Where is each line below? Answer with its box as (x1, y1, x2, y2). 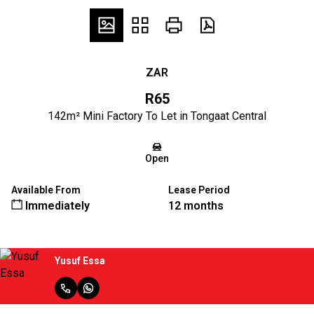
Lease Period (168, 184, 230, 196)
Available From (11, 184, 81, 196)
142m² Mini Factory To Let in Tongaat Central (48, 109, 266, 123)
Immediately (22, 199, 90, 212)
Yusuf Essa (55, 254, 105, 266)
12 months (168, 199, 224, 212)
